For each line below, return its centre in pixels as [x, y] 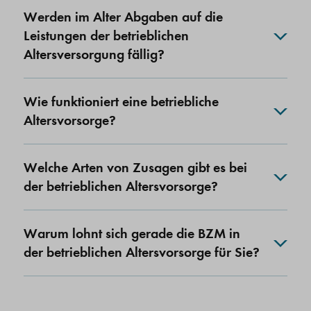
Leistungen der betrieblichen [106, 36]
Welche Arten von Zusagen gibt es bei [135, 168]
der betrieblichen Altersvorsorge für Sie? [142, 252]
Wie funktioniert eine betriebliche [121, 102]
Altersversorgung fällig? [94, 54]
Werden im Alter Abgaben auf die [123, 17]
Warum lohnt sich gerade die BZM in [132, 234]
